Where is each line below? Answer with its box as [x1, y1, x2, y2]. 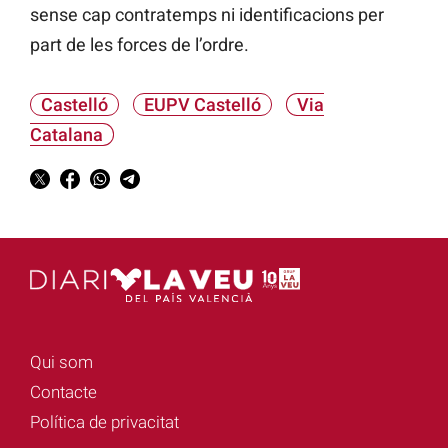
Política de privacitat [30, 411, 179, 432]
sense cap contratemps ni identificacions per [30, 4, 384, 26]
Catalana [30, 124, 103, 146]
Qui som [30, 351, 93, 372]
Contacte [30, 381, 97, 402]
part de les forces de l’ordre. [30, 34, 249, 56]
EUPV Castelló [144, 94, 261, 116]
